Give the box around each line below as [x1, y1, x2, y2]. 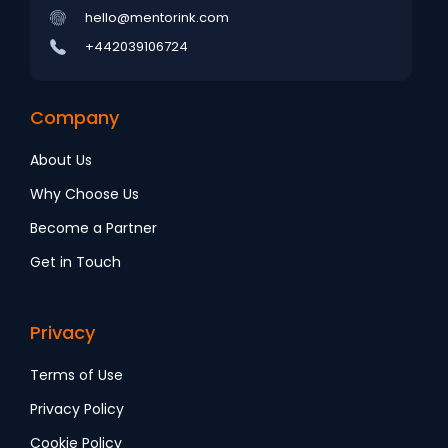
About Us [30, 150, 92, 171]
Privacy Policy [30, 399, 124, 420]
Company [30, 105, 119, 131]
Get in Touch [30, 252, 121, 273]
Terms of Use [30, 365, 123, 386]
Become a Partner [30, 218, 157, 239]
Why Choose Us [30, 184, 139, 205]
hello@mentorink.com [85, 8, 229, 28]
